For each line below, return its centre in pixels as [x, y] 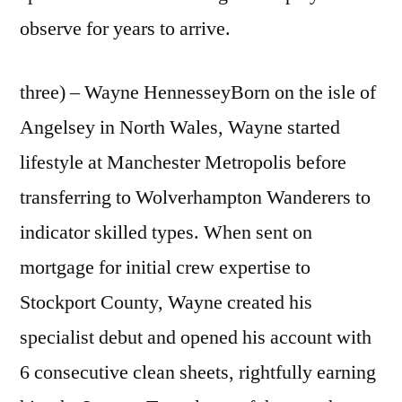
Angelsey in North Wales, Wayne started [180, 127]
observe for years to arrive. [125, 28]
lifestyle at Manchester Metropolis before [183, 162]
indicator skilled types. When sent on [166, 232]
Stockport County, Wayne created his [166, 302]
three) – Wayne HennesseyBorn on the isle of [198, 92]
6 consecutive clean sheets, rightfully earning [198, 372]
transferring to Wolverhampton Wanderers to [195, 197]
